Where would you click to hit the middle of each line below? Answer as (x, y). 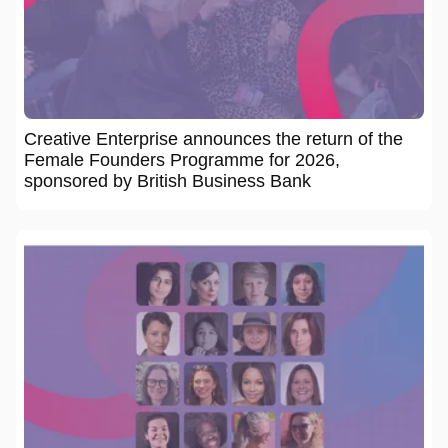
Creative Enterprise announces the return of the (213, 138)
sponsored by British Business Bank (167, 180)
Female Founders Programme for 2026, (182, 159)
